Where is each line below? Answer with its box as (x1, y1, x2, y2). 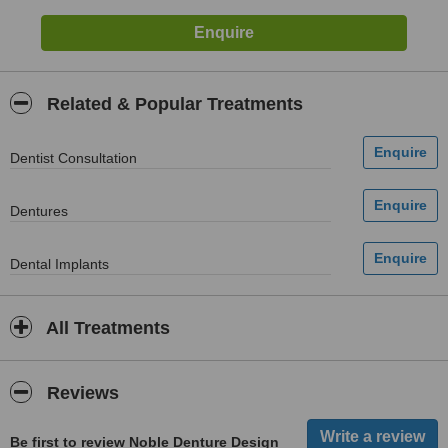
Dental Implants (10, 256, 109, 272)
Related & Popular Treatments (42, 94, 303, 114)
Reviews (42, 383, 119, 403)
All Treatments (42, 318, 170, 338)
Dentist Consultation (10, 150, 137, 166)
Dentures (10, 203, 68, 219)
